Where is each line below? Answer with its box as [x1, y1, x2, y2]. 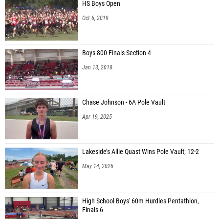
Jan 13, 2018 [82, 61, 112, 68]
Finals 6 [82, 203, 103, 212]
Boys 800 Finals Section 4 [82, 46, 151, 55]
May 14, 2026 [82, 160, 113, 167]
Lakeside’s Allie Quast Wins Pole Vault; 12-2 [82, 145, 199, 153]
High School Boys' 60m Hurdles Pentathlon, [82, 194, 199, 203]
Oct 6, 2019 [82, 12, 109, 19]
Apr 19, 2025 [82, 110, 112, 118]
